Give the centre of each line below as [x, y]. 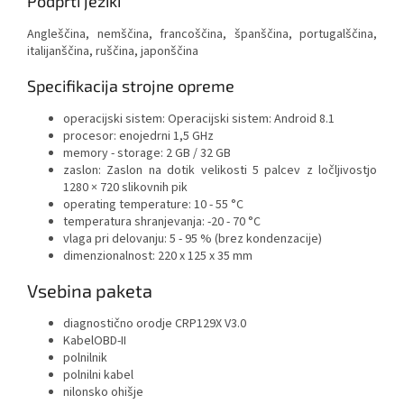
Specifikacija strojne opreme [131, 86]
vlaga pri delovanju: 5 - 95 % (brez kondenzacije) [193, 239]
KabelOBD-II [95, 340]
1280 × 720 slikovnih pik [125, 188]
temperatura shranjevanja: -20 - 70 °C [162, 222]
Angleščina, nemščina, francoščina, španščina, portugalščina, [202, 35]
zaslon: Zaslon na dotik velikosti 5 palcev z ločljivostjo [220, 171]
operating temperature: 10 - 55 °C [153, 205]
